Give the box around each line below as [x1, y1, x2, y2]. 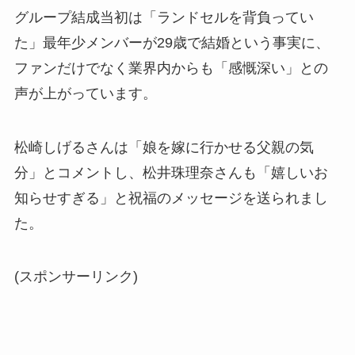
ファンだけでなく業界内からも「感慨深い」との [13, 59, 328, 76]
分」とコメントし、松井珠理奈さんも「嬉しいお [13, 164, 328, 181]
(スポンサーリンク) [13, 269, 138, 285]
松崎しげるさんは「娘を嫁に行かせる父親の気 [13, 139, 314, 155]
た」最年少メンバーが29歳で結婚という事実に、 [13, 34, 330, 51]
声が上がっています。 [13, 85, 157, 101]
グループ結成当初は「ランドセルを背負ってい [13, 9, 314, 25]
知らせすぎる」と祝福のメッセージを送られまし [13, 189, 328, 206]
